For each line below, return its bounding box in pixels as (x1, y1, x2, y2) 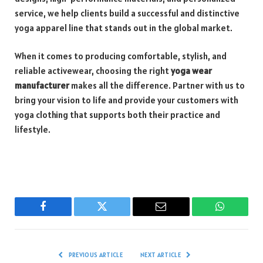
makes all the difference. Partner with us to (69, 79, 245, 91)
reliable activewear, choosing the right (15, 65, 171, 76)
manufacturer (15, 79, 69, 91)
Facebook (42, 210, 83, 221)
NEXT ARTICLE (140, 250, 183, 259)
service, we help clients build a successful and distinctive (15, 7, 240, 19)
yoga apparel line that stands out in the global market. (15, 22, 232, 33)
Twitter (101, 210, 132, 221)
